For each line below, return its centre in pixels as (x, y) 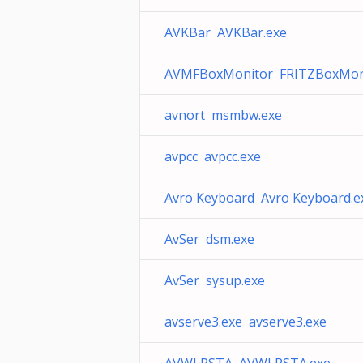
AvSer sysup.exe (215, 280)
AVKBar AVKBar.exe (226, 32)
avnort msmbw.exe (223, 115)
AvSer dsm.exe (209, 239)
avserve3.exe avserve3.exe (246, 322)
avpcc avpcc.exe (213, 156)
